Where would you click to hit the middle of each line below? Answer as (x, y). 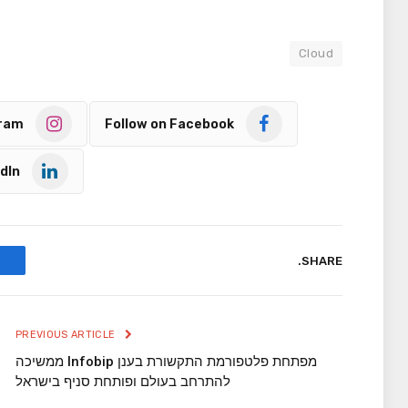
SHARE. (322, 260)
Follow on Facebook (169, 124)
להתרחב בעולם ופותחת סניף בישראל (123, 382)
